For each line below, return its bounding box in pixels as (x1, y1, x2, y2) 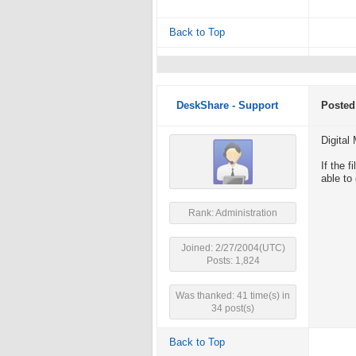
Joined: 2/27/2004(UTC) (180, 242, 285, 253)
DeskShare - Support (176, 100, 278, 111)
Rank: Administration (188, 207, 277, 219)
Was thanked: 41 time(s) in (176, 290, 290, 301)
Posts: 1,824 (206, 255, 260, 266)
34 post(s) (211, 303, 254, 314)
